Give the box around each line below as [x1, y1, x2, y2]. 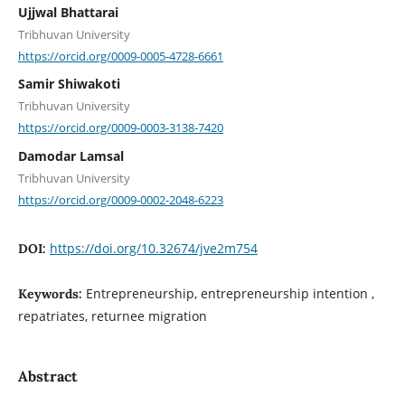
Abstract [17, 366, 78, 385]
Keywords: [17, 286, 86, 303]
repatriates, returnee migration [17, 307, 207, 325]
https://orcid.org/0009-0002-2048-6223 [17, 191, 223, 208]
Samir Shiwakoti [17, 75, 120, 93]
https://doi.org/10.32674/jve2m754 [49, 240, 258, 258]
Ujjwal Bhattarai [17, 3, 118, 21]
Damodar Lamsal [17, 146, 124, 165]
